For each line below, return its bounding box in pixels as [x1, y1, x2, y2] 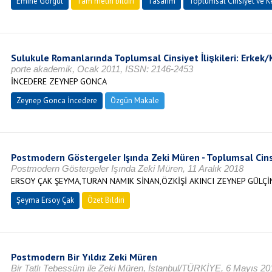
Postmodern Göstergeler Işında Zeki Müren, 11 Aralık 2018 [10, 163, 243, 174]
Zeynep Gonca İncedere [16, 95, 97, 106]
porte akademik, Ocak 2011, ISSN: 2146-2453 [10, 64, 193, 74]
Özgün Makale [110, 95, 159, 106]
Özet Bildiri [87, 195, 124, 205]
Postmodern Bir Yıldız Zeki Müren [10, 251, 157, 263]
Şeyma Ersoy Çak [16, 195, 74, 205]
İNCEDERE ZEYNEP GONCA [10, 76, 107, 87]
